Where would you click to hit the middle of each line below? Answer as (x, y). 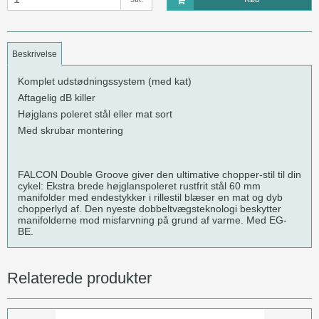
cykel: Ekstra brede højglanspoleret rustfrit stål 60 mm (139, 185)
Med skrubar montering (70, 130)
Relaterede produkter (79, 278)
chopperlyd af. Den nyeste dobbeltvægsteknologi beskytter (150, 208)
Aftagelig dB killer (57, 97)
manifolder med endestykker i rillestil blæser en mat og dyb (150, 197)
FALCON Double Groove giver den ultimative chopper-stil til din (159, 174)
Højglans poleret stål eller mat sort (95, 114)
